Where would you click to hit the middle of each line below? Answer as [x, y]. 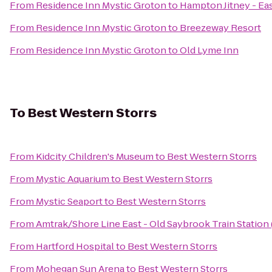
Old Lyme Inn [209, 50]
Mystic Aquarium [73, 179]
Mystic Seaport [69, 201]
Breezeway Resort [220, 28]
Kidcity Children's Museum [95, 156]
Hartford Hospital [75, 246]
